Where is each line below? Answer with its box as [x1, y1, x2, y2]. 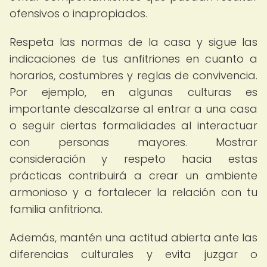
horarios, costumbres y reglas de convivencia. [10, 68, 257, 83]
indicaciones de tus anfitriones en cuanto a [10, 51, 257, 66]
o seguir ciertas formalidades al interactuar [10, 118, 257, 133]
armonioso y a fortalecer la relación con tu [10, 185, 257, 200]
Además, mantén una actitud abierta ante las [10, 230, 257, 245]
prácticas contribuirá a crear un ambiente [10, 168, 257, 183]
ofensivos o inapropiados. [10, 6, 147, 21]
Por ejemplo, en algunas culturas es [10, 85, 257, 100]
